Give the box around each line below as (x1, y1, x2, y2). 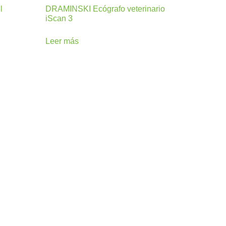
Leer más (45, 36, 79, 45)
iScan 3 (45, 14, 73, 23)
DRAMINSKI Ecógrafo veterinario (45, 4, 165, 13)
